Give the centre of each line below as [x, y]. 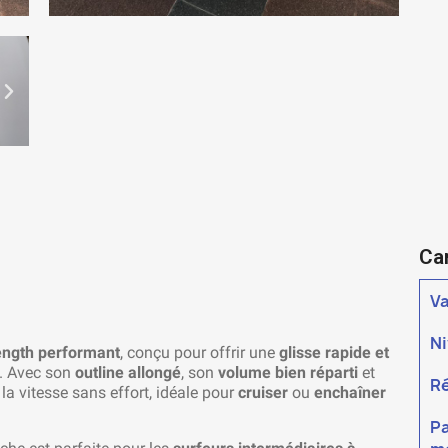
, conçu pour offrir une [199, 353]
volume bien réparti [288, 373]
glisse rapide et [334, 353]
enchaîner [350, 393]
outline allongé [128, 373]
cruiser [263, 393]
